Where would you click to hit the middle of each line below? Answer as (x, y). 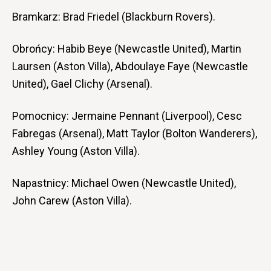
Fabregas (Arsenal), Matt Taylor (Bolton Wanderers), (135, 133)
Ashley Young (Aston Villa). (76, 151)
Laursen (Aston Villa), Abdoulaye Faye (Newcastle (130, 66)
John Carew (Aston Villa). (72, 201)
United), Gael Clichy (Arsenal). (82, 84)
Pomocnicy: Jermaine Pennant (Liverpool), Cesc (127, 116)
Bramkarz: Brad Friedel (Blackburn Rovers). (114, 17)
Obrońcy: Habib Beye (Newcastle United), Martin (127, 49)
